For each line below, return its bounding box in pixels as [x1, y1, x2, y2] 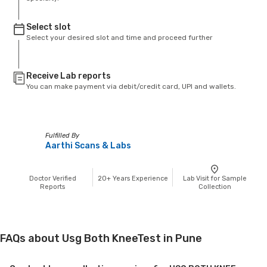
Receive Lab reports [26, 70, 111, 81]
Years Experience [111, 174, 168, 182]
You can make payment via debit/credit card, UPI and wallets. [26, 82, 236, 91]
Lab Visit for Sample [182, 174, 247, 182]
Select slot [26, 21, 71, 32]
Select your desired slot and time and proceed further [26, 33, 213, 42]
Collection [198, 182, 231, 191]
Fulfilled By [45, 131, 79, 139]
